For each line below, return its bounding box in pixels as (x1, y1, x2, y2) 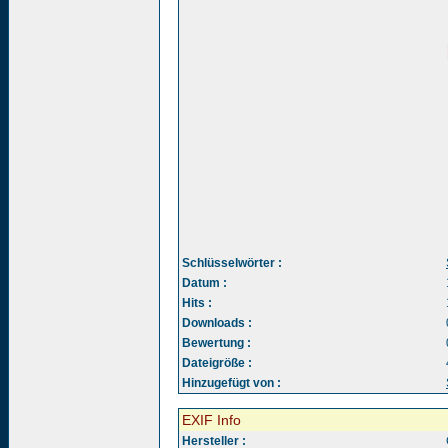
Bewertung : (182, 336, 251, 350)
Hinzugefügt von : (182, 376, 281, 390)
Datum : (182, 276, 227, 290)
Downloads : (182, 316, 252, 330)
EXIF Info (182, 412, 241, 428)
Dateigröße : (182, 356, 252, 370)
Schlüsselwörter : (182, 256, 282, 270)
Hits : (182, 296, 212, 310)
